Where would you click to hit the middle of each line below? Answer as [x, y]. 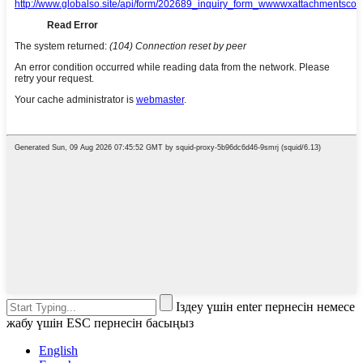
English [58, 351]
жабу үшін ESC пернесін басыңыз [100, 323]
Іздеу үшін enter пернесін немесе [265, 307]
